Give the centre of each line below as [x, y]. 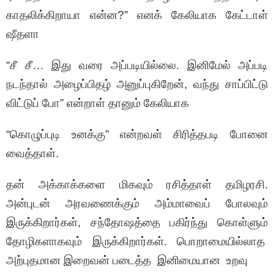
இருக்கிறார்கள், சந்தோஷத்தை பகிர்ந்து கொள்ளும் [137, 223]
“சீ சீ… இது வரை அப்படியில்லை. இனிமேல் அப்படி [137, 65]
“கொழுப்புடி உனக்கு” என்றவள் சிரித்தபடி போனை [137, 135]
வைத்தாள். [32, 154]
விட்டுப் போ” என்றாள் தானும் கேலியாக [98, 103]
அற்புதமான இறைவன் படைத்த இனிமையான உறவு [127, 261]
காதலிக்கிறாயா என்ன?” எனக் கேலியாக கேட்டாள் [137, 15]
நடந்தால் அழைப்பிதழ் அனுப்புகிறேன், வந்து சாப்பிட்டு [137, 84]
